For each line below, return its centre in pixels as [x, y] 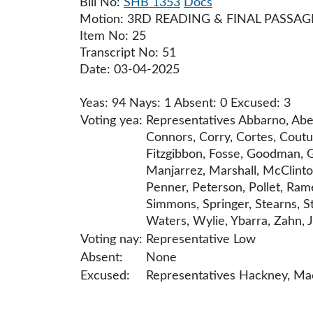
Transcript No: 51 [128, 53]
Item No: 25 [113, 36]
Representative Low [201, 240]
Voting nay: [111, 240]
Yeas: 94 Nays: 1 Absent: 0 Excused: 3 [185, 103]
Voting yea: [111, 121]
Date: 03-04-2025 [130, 70]
